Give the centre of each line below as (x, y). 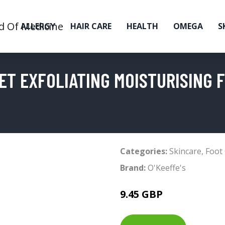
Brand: (134, 168)
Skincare (185, 151)
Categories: (144, 151)
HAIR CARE (91, 26)
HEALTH (142, 26)
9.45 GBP (141, 194)
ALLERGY (38, 26)
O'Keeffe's (167, 168)
